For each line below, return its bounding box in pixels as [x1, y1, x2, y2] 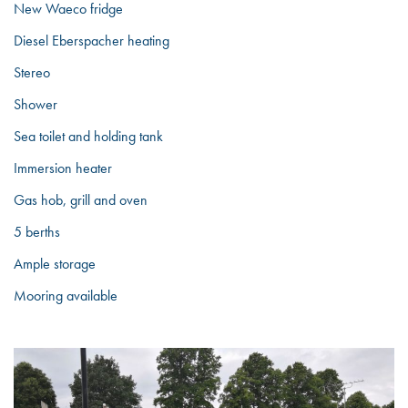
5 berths [14, 222, 60, 241]
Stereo [14, 63, 50, 82]
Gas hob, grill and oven [14, 190, 148, 209]
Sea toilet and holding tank [14, 127, 163, 146]
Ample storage [14, 254, 96, 273]
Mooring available [14, 286, 117, 305]
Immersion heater [14, 158, 112, 178]
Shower [14, 95, 57, 114]
